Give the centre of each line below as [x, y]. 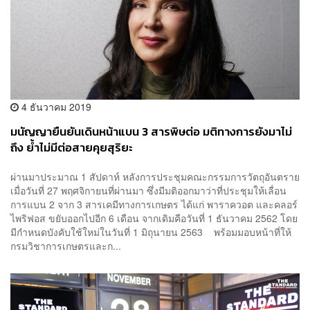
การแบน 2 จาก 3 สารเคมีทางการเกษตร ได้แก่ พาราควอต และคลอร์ [154, 204]
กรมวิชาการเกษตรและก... [66, 245]
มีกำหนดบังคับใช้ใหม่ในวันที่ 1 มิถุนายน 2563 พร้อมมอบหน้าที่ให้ [151, 231]
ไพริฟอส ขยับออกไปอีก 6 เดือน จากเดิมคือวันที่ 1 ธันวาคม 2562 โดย [154, 218]
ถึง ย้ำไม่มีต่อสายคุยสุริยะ [72, 148]
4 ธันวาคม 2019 [55, 107]
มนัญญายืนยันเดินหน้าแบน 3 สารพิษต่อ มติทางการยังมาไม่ [151, 132]
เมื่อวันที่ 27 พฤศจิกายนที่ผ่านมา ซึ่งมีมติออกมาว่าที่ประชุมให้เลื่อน [148, 190]
